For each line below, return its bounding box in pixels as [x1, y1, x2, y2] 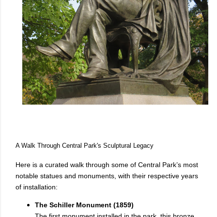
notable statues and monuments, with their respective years [15, 172, 198, 180]
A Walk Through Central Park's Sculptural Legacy [15, 141, 154, 149]
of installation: [15, 183, 58, 191]
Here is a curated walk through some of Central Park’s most [15, 161, 198, 169]
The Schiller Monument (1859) [35, 201, 134, 209]
